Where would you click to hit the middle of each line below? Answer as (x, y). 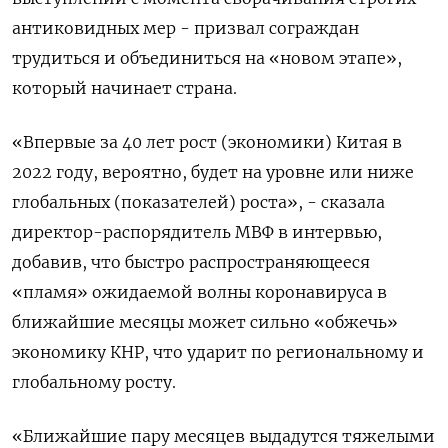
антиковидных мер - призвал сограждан (185, 27)
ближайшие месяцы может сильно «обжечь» (205, 321)
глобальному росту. (94, 381)
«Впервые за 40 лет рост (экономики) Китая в (207, 141)
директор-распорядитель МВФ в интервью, (197, 231)
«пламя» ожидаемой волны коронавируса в (199, 291)
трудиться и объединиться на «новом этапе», (207, 57)
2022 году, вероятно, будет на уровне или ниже (213, 171)
